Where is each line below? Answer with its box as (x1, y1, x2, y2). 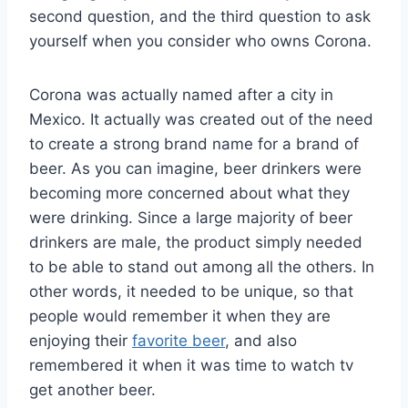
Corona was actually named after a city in (29, 85, 333, 104)
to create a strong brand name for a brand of (29, 134, 359, 153)
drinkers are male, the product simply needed (29, 232, 362, 251)
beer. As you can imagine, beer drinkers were (29, 158, 362, 178)
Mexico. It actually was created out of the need (29, 109, 373, 128)
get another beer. (29, 380, 156, 399)
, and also (225, 331, 297, 350)
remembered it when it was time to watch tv (29, 355, 353, 374)
